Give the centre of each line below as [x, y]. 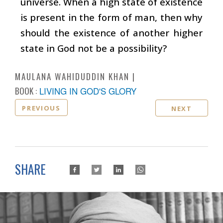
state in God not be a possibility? [94, 48]
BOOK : [26, 91]
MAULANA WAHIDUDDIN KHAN [72, 76]
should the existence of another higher [111, 32]
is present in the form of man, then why [111, 17]
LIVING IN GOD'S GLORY [88, 91]
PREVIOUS [41, 108]
